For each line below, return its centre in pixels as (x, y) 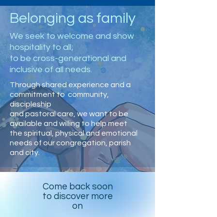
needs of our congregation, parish (70, 143)
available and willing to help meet (69, 124)
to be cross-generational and (68, 58)
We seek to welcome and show (72, 36)
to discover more (77, 196)
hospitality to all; (41, 47)
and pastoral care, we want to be (69, 114)
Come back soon (77, 186)
